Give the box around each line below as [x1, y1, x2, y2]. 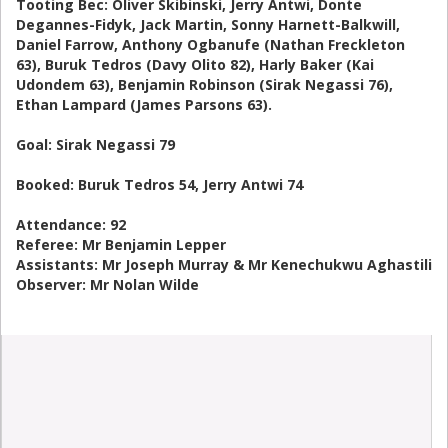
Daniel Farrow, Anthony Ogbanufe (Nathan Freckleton [16, 35, 405, 54]
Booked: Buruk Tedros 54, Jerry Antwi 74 [16, 175, 303, 194]
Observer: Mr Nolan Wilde [16, 275, 199, 294]
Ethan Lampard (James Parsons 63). [16, 95, 272, 114]
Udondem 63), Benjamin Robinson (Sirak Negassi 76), [16, 75, 393, 94]
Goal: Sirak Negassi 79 [16, 135, 175, 154]
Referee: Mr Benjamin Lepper [16, 235, 226, 254]
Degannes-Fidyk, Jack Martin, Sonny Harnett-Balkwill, [16, 15, 400, 34]
